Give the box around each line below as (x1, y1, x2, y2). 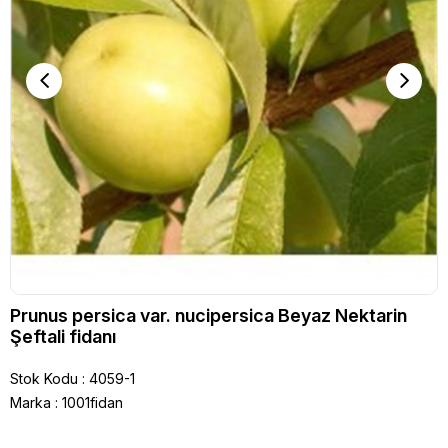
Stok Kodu (10, 369, 78, 387)
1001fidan (62, 393, 123, 411)
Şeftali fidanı (10, 325, 116, 347)
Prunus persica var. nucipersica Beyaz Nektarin (10, 304, 407, 326)
